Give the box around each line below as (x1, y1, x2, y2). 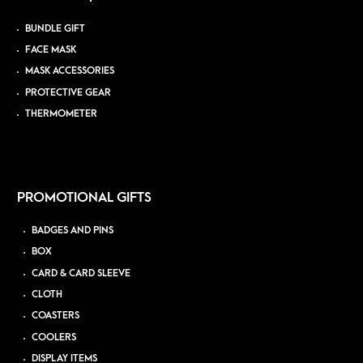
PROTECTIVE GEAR (24, 87, 111, 98)
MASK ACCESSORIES (24, 66, 114, 77)
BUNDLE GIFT (24, 23, 85, 34)
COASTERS (32, 310, 80, 322)
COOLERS (32, 331, 77, 343)
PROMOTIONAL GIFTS (16, 190, 152, 206)
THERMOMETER (24, 108, 97, 119)
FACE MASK (24, 44, 76, 55)
